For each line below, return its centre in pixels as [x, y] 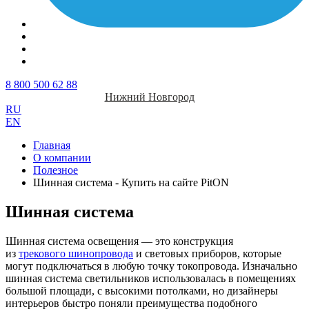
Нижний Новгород [149, 97]
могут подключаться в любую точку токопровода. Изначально [151, 266]
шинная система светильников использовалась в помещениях [151, 278]
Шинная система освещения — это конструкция [119, 241]
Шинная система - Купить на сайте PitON [131, 182]
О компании [62, 158]
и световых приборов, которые [207, 253]
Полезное [56, 170]
